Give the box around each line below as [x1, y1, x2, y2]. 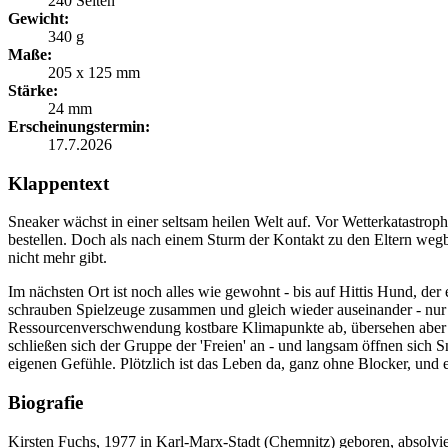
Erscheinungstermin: [8, 117, 150, 135]
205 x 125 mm [48, 63, 140, 81]
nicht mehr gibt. [8, 249, 107, 267]
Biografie [8, 391, 83, 413]
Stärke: [8, 81, 58, 99]
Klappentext [8, 172, 109, 194]
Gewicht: [8, 9, 69, 27]
